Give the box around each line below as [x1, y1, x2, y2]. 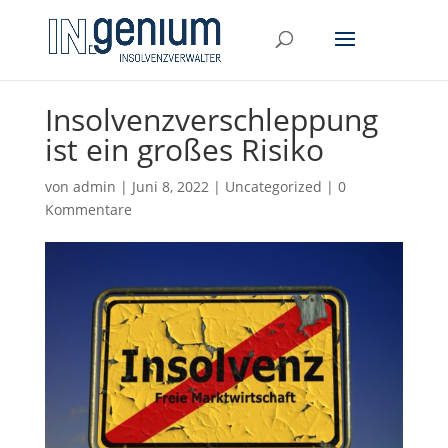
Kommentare [44, 199, 132, 219]
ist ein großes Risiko [44, 128, 324, 170]
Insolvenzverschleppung [44, 98, 378, 140]
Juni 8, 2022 [131, 176, 209, 196]
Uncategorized [224, 176, 322, 196]
